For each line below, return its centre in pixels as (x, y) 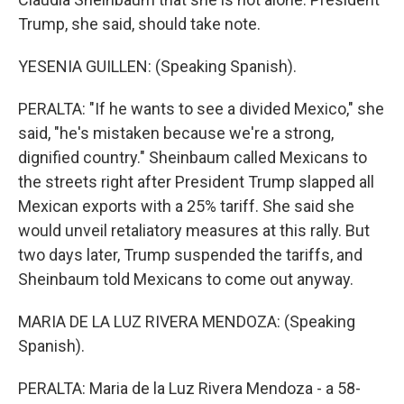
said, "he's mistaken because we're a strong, (176, 133)
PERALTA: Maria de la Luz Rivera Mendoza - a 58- (189, 388)
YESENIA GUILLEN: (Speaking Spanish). (157, 66)
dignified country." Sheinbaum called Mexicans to (193, 157)
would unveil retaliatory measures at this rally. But (194, 230)
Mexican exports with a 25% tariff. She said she (186, 206)
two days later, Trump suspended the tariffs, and (190, 255)
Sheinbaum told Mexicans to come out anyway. (186, 279)
